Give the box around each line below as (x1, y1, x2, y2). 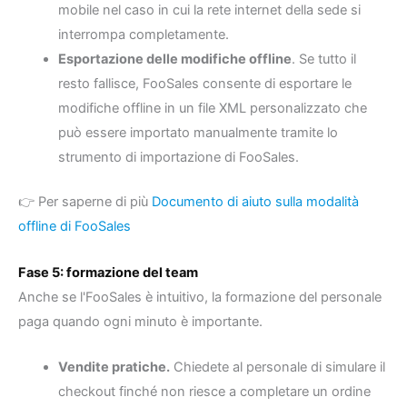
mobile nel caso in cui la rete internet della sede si (57, 2, 361, 19)
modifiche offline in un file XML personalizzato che (57, 100, 367, 117)
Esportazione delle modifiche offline (57, 51, 292, 68)
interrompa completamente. (57, 26, 229, 44)
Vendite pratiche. (57, 358, 170, 375)
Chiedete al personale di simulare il (169, 358, 385, 375)
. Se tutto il (291, 51, 356, 68)
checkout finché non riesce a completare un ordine (57, 382, 371, 400)
